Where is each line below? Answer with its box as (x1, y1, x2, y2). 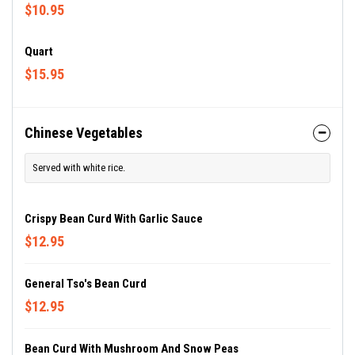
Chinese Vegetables (25, 124, 143, 141)
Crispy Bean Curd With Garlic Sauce (25, 212, 203, 226)
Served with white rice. (32, 162, 125, 174)
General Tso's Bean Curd (25, 277, 147, 291)
